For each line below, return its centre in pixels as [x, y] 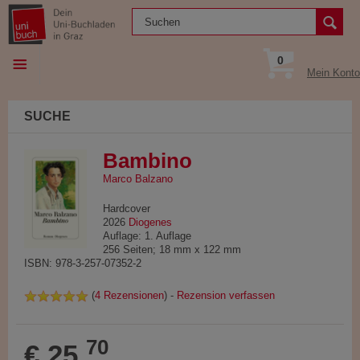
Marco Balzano [137, 179]
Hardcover [126, 209]
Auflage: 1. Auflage [147, 236]
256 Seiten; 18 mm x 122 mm [172, 250]
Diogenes [150, 222]
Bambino [147, 161]
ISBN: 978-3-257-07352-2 [83, 263]
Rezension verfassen [226, 296]
